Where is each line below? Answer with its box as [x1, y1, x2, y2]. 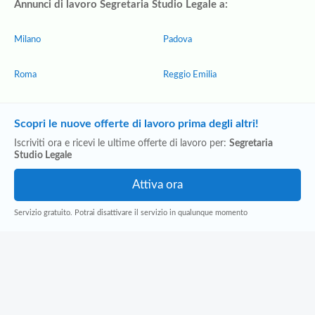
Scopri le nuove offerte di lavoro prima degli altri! [14, 118, 259, 129]
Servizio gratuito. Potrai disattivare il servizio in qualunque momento [14, 209, 247, 217]
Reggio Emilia [163, 70, 217, 79]
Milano [14, 35, 41, 44]
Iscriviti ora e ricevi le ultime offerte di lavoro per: [14, 139, 229, 148]
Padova [163, 35, 192, 44]
